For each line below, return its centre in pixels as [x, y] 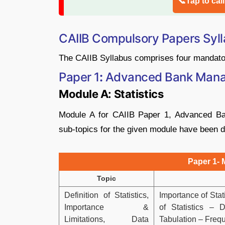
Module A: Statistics [111, 94]
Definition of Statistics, [106, 195]
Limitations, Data [106, 219]
